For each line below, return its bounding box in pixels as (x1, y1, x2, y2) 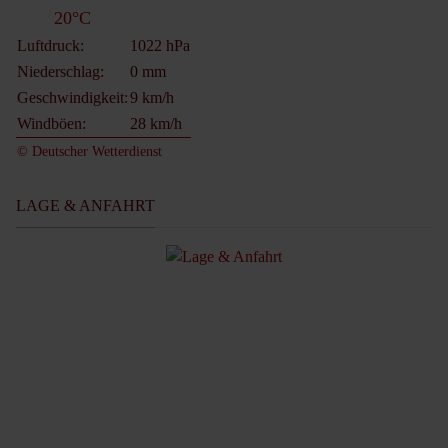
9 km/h (130, 88, 174, 106)
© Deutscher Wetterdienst (17, 143, 162, 159)
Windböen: (17, 114, 86, 132)
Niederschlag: (17, 62, 104, 80)
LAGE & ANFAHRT (16, 196, 155, 214)
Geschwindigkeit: (17, 88, 128, 106)
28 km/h (130, 114, 182, 132)
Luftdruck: (17, 36, 84, 54)
